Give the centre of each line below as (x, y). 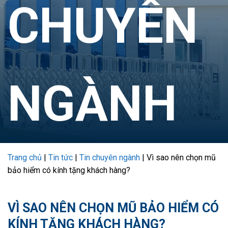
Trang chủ (25, 158)
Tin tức (61, 158)
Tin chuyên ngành (110, 158)
